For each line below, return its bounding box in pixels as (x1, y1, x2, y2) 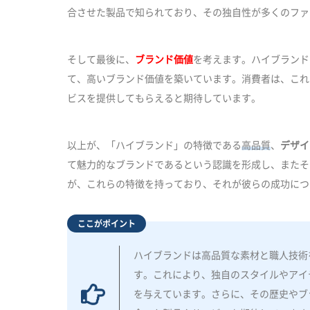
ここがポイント (77, 219, 136, 228)
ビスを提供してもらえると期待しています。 (67, 93, 261, 103)
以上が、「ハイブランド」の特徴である (67, 140, 241, 150)
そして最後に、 (67, 55, 135, 64)
